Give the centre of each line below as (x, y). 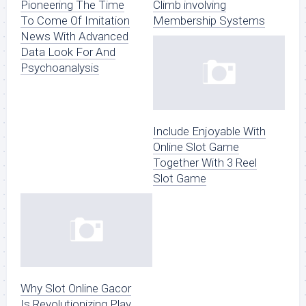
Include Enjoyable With (209, 131)
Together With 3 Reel (205, 162)
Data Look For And (68, 52)
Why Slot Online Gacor (76, 289)
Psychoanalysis (60, 68)
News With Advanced (74, 37)
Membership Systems (209, 21)
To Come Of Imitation (75, 21)
